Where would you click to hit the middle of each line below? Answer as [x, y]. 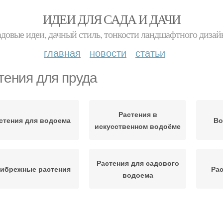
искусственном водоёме [138, 126]
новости [108, 53]
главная [62, 53]
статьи [150, 53]
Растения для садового [138, 163]
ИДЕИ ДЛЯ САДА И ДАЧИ [111, 19]
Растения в [138, 114]
